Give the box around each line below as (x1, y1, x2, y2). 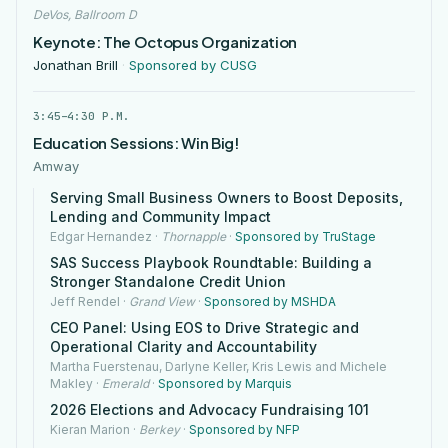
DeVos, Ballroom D (33, 7, 137, 22)
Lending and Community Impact (50, 208, 271, 225)
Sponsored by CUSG (129, 57, 257, 73)
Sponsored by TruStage (235, 229, 376, 244)
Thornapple (161, 229, 226, 244)
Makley (50, 376, 93, 391)
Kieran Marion (50, 422, 130, 437)
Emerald (102, 376, 149, 391)
